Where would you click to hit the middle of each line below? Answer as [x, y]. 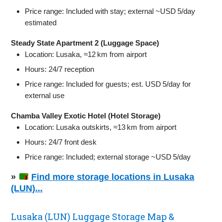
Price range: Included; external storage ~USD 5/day [108, 157]
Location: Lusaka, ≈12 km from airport [86, 54]
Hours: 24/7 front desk [61, 142]
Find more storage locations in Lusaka [112, 177]
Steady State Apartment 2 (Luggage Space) [85, 43]
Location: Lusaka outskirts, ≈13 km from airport [101, 127]
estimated [41, 22]
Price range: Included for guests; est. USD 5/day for [108, 84]
